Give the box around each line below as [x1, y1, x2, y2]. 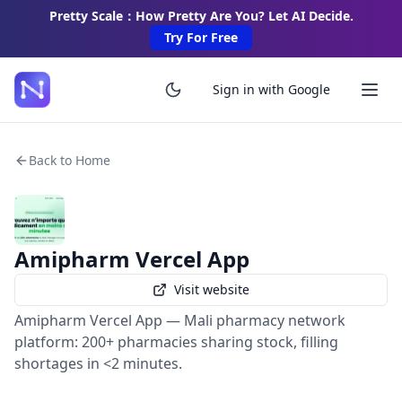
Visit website [174, 281, 249, 298]
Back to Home [29, 152, 110, 169]
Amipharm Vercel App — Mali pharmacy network [14, 310, 345, 330]
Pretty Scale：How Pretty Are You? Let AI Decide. [48, 7, 354, 24]
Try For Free [164, 29, 238, 46]
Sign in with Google [213, 81, 330, 98]
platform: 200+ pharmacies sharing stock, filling [14, 332, 338, 352]
